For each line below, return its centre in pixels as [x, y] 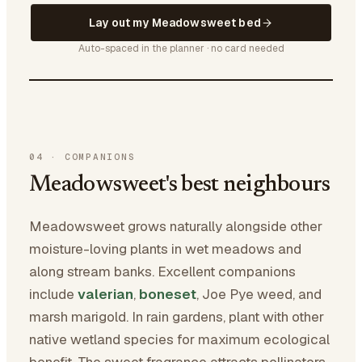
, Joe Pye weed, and [259, 294]
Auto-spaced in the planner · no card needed [181, 48]
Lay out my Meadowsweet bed [175, 23]
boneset [168, 294]
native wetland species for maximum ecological [179, 339]
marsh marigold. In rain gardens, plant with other [177, 317]
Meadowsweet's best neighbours [180, 185]
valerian [105, 294]
